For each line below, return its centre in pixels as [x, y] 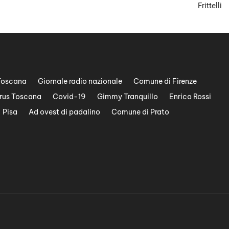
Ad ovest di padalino [64, 112]
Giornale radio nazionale [80, 82]
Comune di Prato [140, 112]
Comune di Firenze [165, 82]
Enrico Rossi [190, 97]
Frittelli [210, 6]
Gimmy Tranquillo [128, 97]
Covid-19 [69, 97]
